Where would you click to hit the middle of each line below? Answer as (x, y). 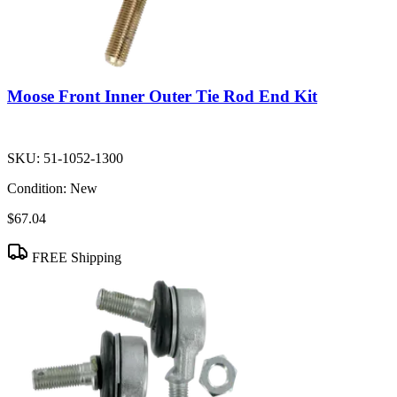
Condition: (37, 188)
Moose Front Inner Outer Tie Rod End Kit (162, 97)
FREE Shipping (75, 257)
